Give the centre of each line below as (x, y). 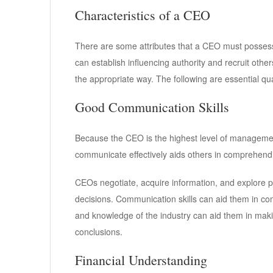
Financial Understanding (141, 260)
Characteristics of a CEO (143, 15)
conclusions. (99, 232)
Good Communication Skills (152, 107)
